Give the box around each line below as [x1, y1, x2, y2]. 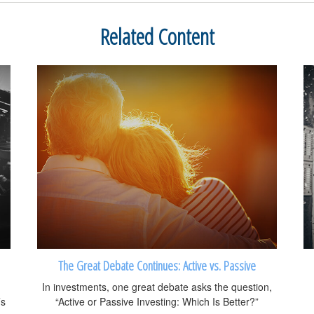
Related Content [100, 20, 214, 51]
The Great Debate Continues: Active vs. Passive [58, 257, 256, 274]
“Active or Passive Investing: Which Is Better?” [55, 294, 259, 308]
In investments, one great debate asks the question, [42, 280, 272, 294]
